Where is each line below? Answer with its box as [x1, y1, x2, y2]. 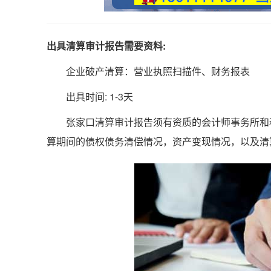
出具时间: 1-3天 [47, 90, 133, 103]
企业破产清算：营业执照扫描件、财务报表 [47, 64, 250, 78]
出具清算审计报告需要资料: [47, 39, 166, 53]
